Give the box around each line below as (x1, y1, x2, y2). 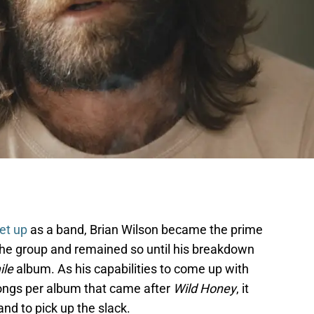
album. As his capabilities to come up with (16, 261, 249, 277)
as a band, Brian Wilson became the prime (27, 222, 263, 238)
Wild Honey (173, 281, 236, 296)
